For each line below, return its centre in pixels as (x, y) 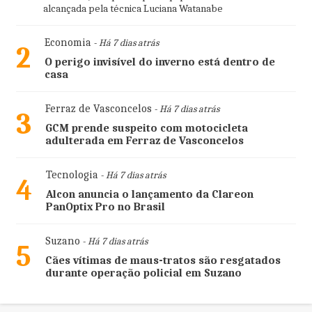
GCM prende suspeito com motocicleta (146, 128)
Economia (68, 43)
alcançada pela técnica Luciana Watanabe (133, 9)
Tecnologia (72, 175)
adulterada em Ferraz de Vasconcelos (144, 141)
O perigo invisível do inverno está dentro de (159, 62)
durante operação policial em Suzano (143, 273)
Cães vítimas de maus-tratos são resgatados (163, 261)
